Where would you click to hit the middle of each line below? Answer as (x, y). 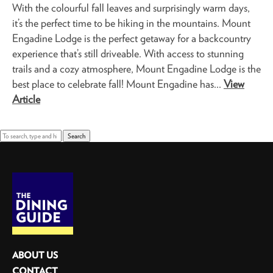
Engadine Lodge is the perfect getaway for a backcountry (132, 38)
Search (76, 136)
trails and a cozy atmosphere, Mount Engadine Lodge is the (136, 69)
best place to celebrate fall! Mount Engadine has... (118, 84)
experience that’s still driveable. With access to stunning (128, 54)
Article (26, 99)
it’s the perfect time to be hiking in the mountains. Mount (131, 23)
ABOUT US (35, 255)
